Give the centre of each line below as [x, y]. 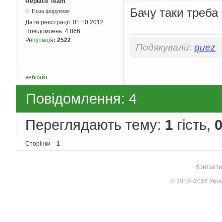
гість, [194, 124]
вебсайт [37, 78]
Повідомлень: [45, 31]
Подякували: [165, 48]
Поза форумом [51, 11]
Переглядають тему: [95, 124]
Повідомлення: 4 [81, 99]
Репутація [39, 40]
